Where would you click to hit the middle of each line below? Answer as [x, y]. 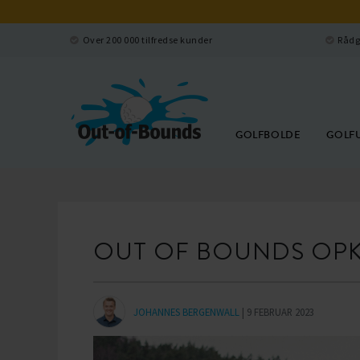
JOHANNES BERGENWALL [186, 311]
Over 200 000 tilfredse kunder [147, 40]
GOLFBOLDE [268, 135]
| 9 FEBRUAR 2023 [277, 311]
